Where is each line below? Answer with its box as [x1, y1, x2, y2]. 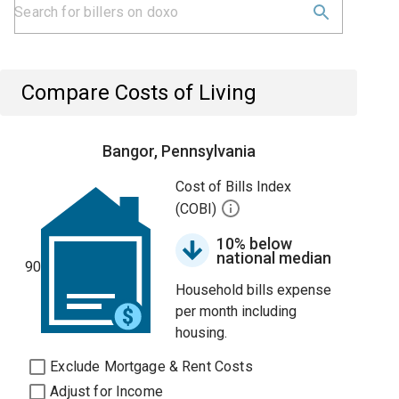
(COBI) [175, 200, 221, 218]
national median [216, 248, 332, 267]
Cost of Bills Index [175, 178, 292, 195]
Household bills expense [175, 281, 332, 298]
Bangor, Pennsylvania [102, 142, 256, 160]
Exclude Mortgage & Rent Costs [50, 358, 253, 375]
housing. [175, 324, 228, 341]
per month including [175, 303, 297, 320]
